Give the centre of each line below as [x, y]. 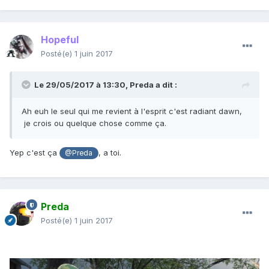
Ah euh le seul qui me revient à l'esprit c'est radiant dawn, [132, 111]
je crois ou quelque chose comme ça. [95, 123]
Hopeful [60, 40]
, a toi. [110, 153]
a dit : [165, 85]
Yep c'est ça [35, 153]
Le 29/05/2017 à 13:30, [82, 85]
